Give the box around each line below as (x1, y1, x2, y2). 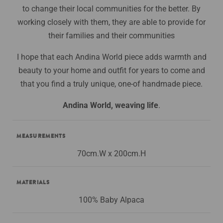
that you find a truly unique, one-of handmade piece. (20, 79, 203, 89)
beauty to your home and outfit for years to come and (18, 65, 205, 75)
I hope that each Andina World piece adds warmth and (16, 52, 207, 62)
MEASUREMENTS (16, 131, 66, 140)
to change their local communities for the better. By (22, 3, 201, 13)
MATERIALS (16, 178, 50, 186)
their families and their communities (48, 30, 175, 40)
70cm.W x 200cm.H (77, 148, 146, 158)
